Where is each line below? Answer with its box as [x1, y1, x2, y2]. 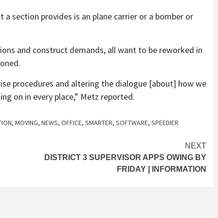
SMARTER [85, 118, 112, 127]
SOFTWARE [116, 118, 148, 127]
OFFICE [61, 118, 82, 127]
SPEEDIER [151, 118, 179, 127]
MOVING [15, 118, 38, 127]
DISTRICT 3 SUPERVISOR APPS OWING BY [44, 153, 206, 162]
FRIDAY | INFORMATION [117, 165, 206, 174]
